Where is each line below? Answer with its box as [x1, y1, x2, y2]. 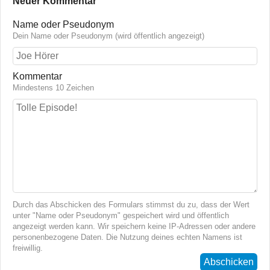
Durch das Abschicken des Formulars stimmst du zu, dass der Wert [13, 200, 250, 210]
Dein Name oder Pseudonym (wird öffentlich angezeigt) [13, 31, 204, 41]
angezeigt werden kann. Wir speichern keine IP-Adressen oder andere [13, 222, 256, 231]
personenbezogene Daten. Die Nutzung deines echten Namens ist [13, 233, 242, 242]
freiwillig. [13, 243, 43, 253]
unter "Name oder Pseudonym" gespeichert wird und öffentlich [13, 211, 229, 221]
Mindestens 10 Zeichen [13, 83, 94, 93]
